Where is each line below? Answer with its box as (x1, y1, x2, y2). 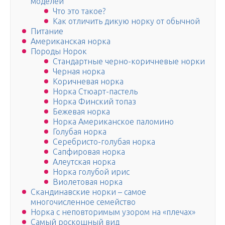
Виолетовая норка (53, 177, 123, 187)
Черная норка (53, 67, 105, 76)
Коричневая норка (53, 77, 124, 86)
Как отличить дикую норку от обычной (53, 17, 200, 26)
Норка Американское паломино (53, 117, 174, 127)
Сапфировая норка (53, 147, 125, 157)
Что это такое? (53, 7, 105, 16)
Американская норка (31, 37, 110, 46)
